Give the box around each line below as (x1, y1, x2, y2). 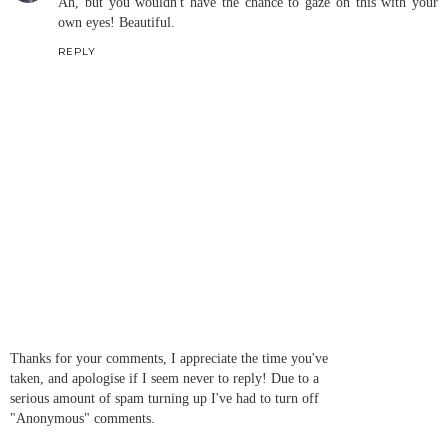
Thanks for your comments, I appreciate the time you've (10, 349, 328, 366)
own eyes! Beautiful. (58, 14, 175, 31)
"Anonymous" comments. (10, 409, 155, 426)
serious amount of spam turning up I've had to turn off (10, 389, 319, 406)
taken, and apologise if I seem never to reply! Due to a (10, 369, 319, 386)
